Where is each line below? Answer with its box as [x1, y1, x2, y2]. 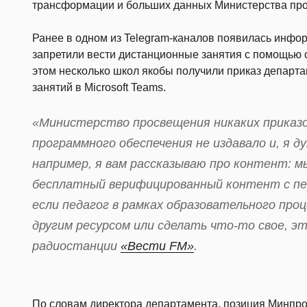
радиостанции [32, 238, 121, 253]
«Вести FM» [121, 238, 194, 253]
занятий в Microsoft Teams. [32, 81, 166, 93]
